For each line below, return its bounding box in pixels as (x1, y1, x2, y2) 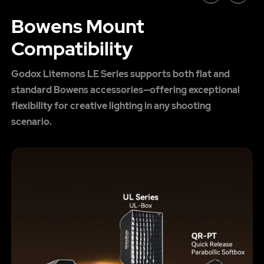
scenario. (11, 115, 52, 128)
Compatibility (11, 36, 133, 62)
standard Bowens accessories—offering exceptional (11, 84, 240, 97)
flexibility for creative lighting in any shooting (11, 100, 211, 113)
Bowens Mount (11, 14, 144, 39)
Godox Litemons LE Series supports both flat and (11, 68, 230, 81)
